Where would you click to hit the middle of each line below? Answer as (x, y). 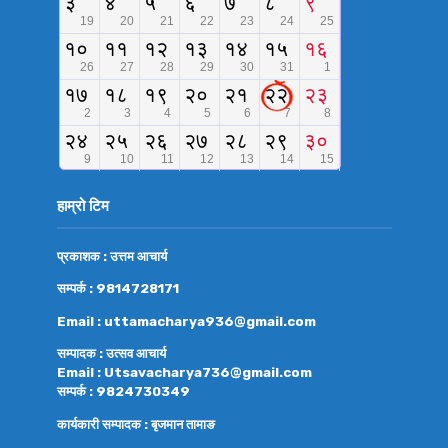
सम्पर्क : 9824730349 (123, 391)
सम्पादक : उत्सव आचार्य (111, 353)
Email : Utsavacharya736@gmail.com (184, 372)
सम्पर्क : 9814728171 (117, 288)
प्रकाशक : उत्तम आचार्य (111, 256)
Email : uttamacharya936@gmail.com (186, 320)
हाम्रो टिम (82, 206)
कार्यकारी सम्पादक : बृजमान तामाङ (135, 423)
